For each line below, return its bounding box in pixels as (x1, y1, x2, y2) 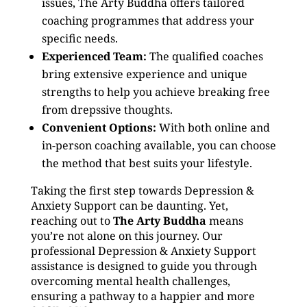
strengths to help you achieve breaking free (41, 84, 270, 99)
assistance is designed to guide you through (30, 258, 257, 273)
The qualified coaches (146, 49, 263, 64)
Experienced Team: (41, 49, 147, 64)
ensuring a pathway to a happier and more (30, 288, 255, 304)
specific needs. (41, 31, 118, 46)
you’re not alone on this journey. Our (30, 228, 223, 243)
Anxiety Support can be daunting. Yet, (30, 198, 228, 213)
